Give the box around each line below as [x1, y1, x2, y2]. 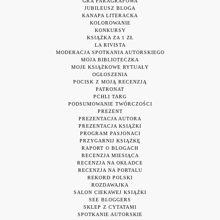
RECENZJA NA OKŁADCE [77, 160, 143, 166]
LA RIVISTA [94, 42, 126, 48]
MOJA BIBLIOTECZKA [81, 57, 139, 63]
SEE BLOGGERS [89, 197, 131, 203]
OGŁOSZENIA [92, 72, 128, 78]
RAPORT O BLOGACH [82, 145, 138, 151]
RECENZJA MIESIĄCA [81, 153, 139, 159]
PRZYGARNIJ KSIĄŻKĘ [80, 138, 140, 144]
